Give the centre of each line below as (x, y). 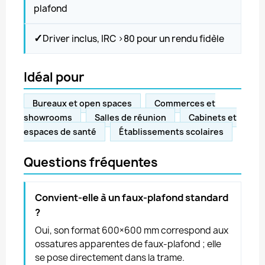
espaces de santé (60, 132)
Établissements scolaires (171, 132)
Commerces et (185, 103)
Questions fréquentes (91, 162)
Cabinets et (213, 117)
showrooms (48, 117)
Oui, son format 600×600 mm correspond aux (132, 230)
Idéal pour (54, 77)
